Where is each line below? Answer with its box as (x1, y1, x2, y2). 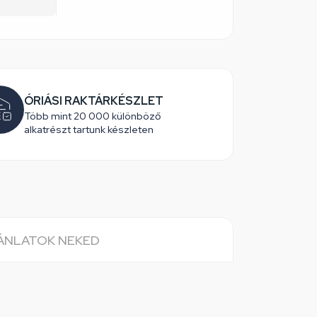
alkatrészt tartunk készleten (23, 122, 154, 136)
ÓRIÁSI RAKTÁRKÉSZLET (23, 93, 163, 108)
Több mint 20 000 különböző (23, 109, 161, 122)
